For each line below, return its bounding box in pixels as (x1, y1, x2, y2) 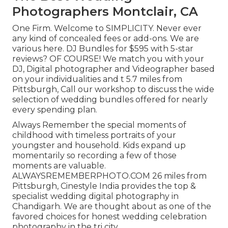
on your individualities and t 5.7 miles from (12, 74, 182, 84)
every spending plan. (12, 105, 97, 115)
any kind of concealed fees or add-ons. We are (12, 34, 199, 44)
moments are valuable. (12, 161, 106, 171)
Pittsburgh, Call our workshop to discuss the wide (12, 84, 214, 95)
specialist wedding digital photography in (12, 191, 179, 202)
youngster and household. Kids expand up (12, 140, 186, 151)
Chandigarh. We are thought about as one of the (12, 202, 211, 212)
